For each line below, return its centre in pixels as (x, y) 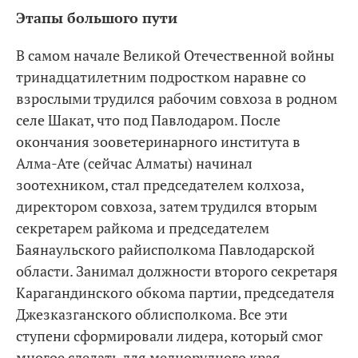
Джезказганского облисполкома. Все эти (152, 314)
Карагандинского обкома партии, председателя (175, 292)
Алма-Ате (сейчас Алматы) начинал (134, 163)
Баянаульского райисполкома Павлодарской (165, 249)
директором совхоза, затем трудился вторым (167, 206)
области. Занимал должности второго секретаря (177, 271)
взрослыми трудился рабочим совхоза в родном (177, 98)
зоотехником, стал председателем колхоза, (160, 185)
